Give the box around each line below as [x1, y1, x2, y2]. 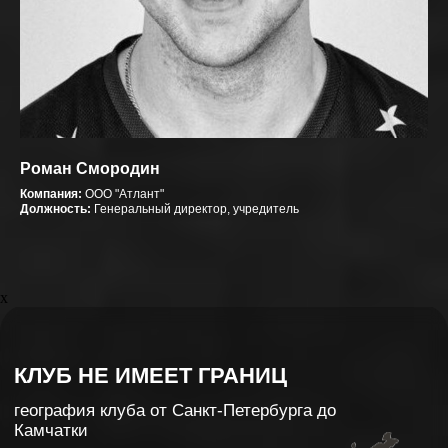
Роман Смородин [20, 159, 160, 177]
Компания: [20, 186, 85, 201]
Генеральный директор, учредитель [94, 201, 299, 216]
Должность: [20, 201, 94, 216]
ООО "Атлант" [85, 186, 164, 201]
